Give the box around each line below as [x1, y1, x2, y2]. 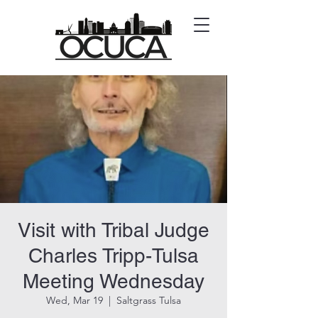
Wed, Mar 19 [46, 294, 103, 307]
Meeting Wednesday [23, 270, 204, 292]
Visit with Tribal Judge [18, 219, 209, 241]
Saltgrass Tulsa [116, 294, 181, 307]
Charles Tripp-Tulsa [28, 244, 199, 267]
